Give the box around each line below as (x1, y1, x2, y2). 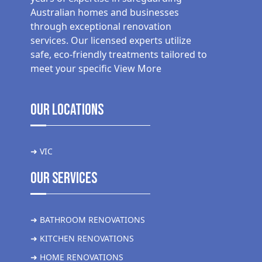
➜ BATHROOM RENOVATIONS (30, 214, 145, 226)
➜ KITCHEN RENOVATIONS (30, 233, 134, 244)
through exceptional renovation (30, 20, 171, 33)
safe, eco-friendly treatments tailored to (30, 48, 207, 61)
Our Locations (30, 101, 104, 120)
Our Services (30, 170, 97, 188)
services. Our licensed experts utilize (30, 34, 191, 47)
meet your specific (30, 62, 114, 75)
